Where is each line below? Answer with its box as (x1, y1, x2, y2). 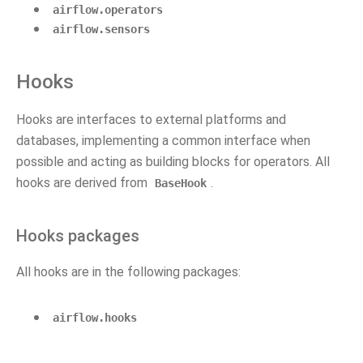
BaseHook (155, 177, 207, 190)
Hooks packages (16, 226, 139, 246)
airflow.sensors (53, 23, 150, 36)
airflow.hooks (53, 311, 137, 324)
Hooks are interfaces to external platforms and (16, 112, 286, 127)
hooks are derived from (16, 175, 151, 190)
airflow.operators (53, 3, 163, 16)
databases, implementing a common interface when (16, 133, 310, 148)
